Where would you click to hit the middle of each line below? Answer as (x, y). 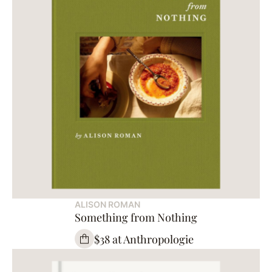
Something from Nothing (136, 218)
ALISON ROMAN (107, 205)
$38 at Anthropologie (144, 239)
